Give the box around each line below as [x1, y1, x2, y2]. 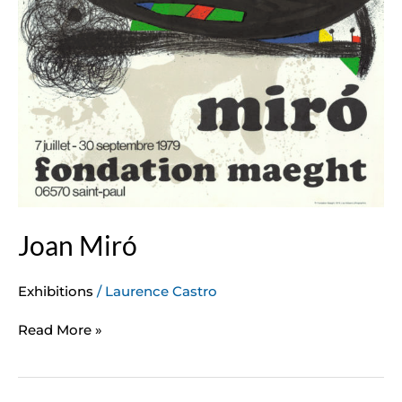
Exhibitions [18, 282, 93, 300]
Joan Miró [18, 228, 137, 261]
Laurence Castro [105, 282, 217, 300]
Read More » [18, 321, 102, 339]
